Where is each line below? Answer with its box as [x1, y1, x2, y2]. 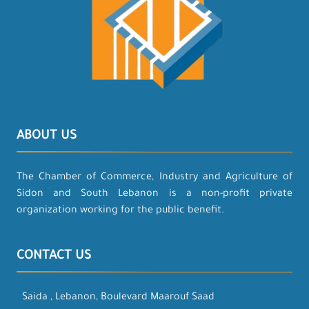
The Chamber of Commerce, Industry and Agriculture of [17, 172, 292, 183]
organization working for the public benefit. [17, 206, 224, 217]
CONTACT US [17, 250, 91, 263]
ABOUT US [17, 130, 77, 143]
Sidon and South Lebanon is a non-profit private [17, 189, 292, 200]
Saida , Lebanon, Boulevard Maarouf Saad [22, 292, 215, 303]
